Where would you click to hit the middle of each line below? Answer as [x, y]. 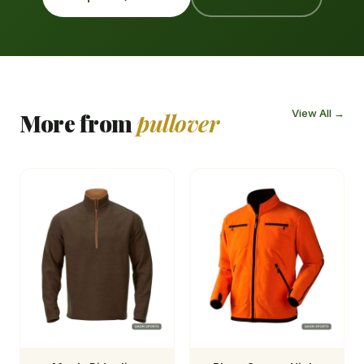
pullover [178, 123]
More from [78, 123]
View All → [318, 113]
